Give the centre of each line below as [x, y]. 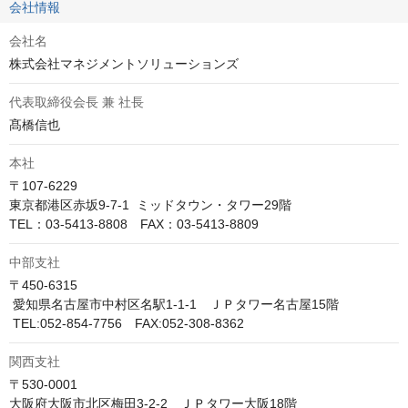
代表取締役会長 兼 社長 [76, 102]
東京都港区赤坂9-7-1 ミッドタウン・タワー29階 [150, 205]
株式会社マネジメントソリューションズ [124, 64]
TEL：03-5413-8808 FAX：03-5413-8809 [134, 224]
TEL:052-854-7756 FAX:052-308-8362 [128, 324]
